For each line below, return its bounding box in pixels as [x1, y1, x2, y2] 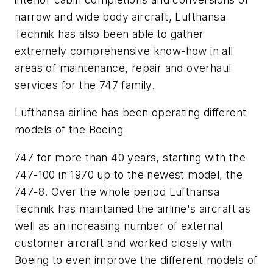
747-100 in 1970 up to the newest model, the [15, 168, 243, 181]
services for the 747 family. [15, 78, 155, 91]
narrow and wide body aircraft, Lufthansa [15, 10, 225, 23]
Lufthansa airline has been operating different [15, 106, 247, 119]
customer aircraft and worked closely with [15, 236, 232, 249]
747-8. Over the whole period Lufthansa [15, 185, 220, 198]
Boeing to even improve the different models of [15, 253, 258, 266]
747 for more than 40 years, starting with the [15, 151, 246, 164]
